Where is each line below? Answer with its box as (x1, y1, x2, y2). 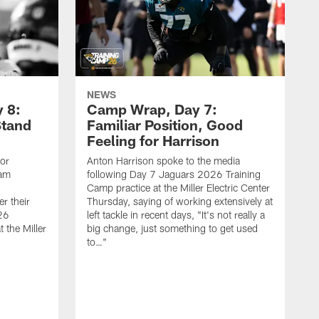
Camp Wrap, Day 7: (87, 100, 217, 118)
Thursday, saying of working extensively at (87, 195, 273, 208)
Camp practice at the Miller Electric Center (87, 182, 270, 194)
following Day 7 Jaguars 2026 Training (87, 168, 261, 181)
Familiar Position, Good (87, 116, 243, 134)
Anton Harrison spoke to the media (87, 155, 240, 167)
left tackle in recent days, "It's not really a (87, 209, 265, 221)
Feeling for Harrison (87, 132, 219, 150)
